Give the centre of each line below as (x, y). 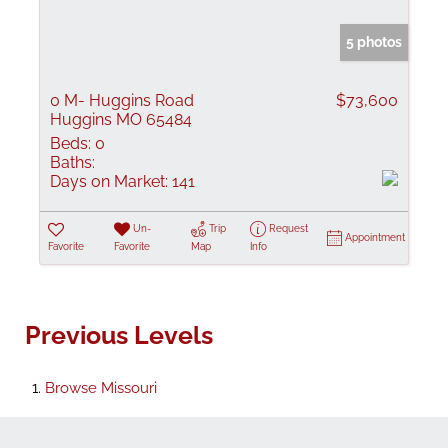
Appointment (375, 237)
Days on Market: (109, 181)
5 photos (374, 42)
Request (288, 228)
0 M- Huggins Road (122, 100)
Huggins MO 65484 (121, 119)
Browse (73, 388)
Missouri (129, 388)
